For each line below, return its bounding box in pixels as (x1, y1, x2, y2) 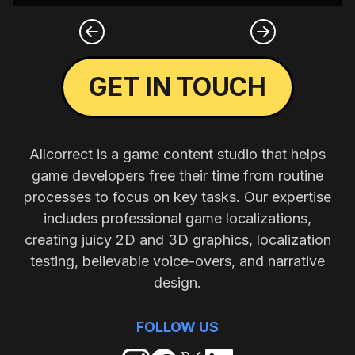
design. (154, 274, 201, 292)
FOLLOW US (136, 319, 219, 336)
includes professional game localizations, (44, 210, 311, 227)
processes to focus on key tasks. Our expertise (24, 189, 331, 206)
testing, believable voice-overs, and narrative (30, 253, 325, 270)
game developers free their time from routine (32, 167, 323, 185)
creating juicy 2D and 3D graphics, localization (24, 231, 331, 249)
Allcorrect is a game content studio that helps (29, 146, 326, 163)
